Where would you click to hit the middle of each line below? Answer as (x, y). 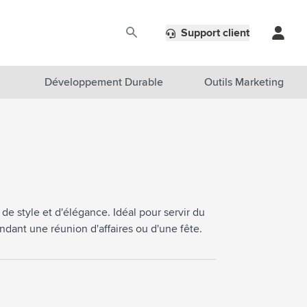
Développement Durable (103, 82)
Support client (215, 33)
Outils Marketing (244, 82)
